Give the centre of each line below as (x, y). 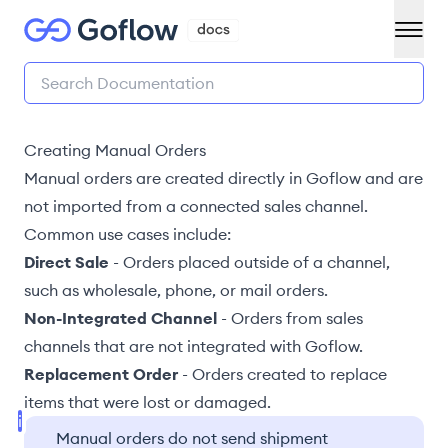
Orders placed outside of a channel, (256, 262)
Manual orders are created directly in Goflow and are (223, 178)
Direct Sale (66, 262)
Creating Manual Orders (115, 150)
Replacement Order (101, 374)
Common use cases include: (127, 234)
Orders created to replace (289, 374)
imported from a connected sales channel (208, 206)
